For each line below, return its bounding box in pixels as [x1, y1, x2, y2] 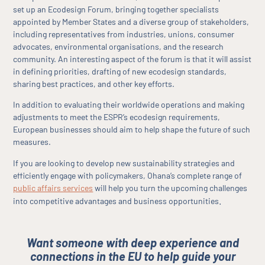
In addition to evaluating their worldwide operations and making [13, 99, 245, 110]
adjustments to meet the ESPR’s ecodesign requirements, [13, 112, 221, 122]
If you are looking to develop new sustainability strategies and [13, 157, 235, 168]
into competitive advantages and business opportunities [13, 195, 219, 206]
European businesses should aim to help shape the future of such [13, 124, 251, 135]
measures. [13, 137, 51, 147]
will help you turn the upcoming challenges [93, 182, 248, 193]
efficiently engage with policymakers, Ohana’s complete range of [13, 170, 243, 180]
